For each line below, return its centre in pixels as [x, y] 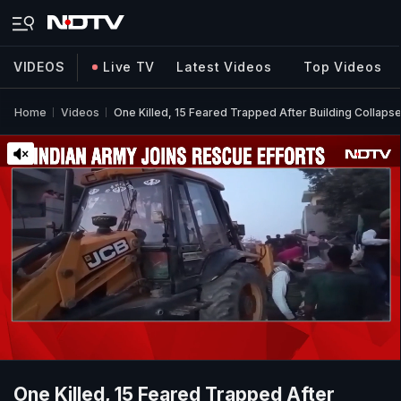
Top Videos [343, 67]
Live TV [129, 67]
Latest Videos [224, 67]
